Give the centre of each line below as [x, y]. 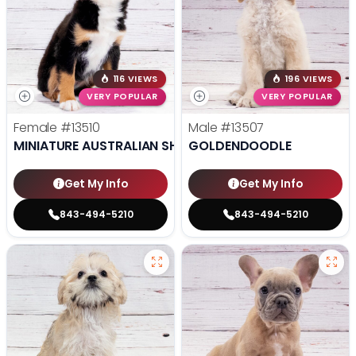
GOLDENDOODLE [240, 146]
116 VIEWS [135, 79]
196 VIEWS [309, 79]
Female [37, 128]
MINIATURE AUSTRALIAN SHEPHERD [119, 146]
